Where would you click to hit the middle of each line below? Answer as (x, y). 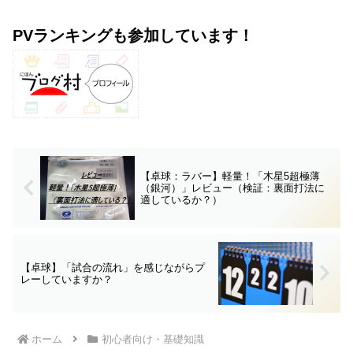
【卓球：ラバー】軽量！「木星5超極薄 (230, 176)
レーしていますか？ (67, 279)
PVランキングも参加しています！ (133, 36)
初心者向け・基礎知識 (152, 340)
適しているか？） (181, 199)
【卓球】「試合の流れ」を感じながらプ (113, 267)
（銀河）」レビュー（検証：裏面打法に (232, 188)
